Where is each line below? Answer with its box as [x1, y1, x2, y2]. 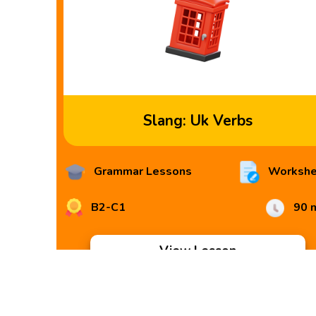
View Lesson [159, 242, 236, 259]
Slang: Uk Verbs [142, 111, 253, 130]
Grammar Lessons [91, 164, 193, 180]
